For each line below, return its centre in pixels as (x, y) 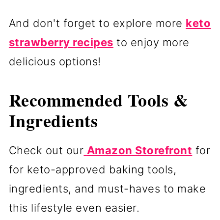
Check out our (46, 150)
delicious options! (55, 61)
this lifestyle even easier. (74, 207)
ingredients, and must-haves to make (107, 188)
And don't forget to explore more (97, 23)
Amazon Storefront (139, 150)
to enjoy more (151, 42)
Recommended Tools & (98, 99)
